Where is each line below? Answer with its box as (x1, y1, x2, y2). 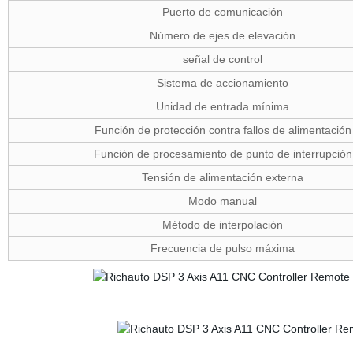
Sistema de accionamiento (157, 76, 289, 89)
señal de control (183, 53, 263, 65)
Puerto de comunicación (162, 6, 284, 18)
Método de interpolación (162, 218, 284, 231)
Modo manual (188, 195, 258, 207)
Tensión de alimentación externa (142, 171, 304, 184)
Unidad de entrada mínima (156, 100, 290, 113)
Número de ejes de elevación (150, 29, 296, 42)
